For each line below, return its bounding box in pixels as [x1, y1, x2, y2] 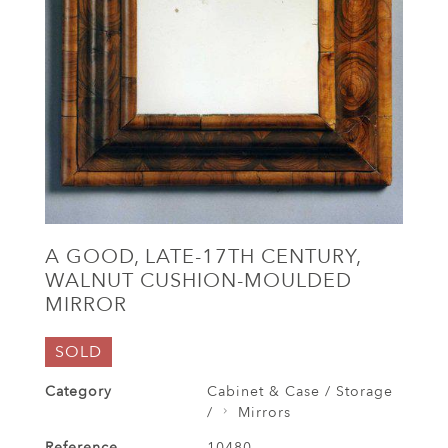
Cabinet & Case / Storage [206, 382, 393, 402]
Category [45, 382, 112, 402]
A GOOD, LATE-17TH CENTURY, [45, 243, 361, 271]
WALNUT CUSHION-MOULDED [45, 267, 352, 295]
